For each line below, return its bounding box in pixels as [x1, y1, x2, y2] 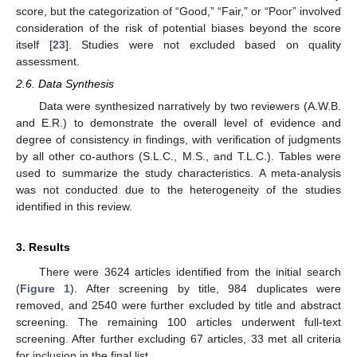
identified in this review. [16, 200, 132, 214]
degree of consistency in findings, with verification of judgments [16, 133, 341, 147]
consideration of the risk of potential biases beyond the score [16, 22, 341, 35]
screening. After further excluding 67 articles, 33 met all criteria [16, 332, 341, 346]
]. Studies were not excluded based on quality [65, 38, 341, 52]
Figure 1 [20, 282, 71, 296]
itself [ [16, 38, 53, 52]
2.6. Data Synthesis [16, 77, 114, 91]
